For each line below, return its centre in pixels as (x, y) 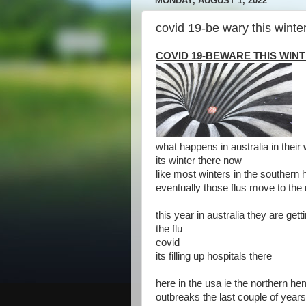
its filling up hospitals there (214, 256)
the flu (169, 229)
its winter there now (199, 161)
